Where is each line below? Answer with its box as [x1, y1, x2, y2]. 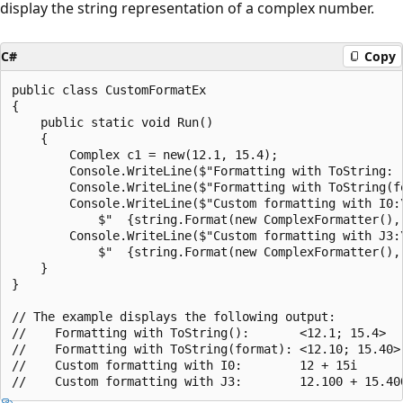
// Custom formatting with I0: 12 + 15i [12, 357, 357, 372]
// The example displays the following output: [12, 309, 336, 324]
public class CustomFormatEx [12, 82, 206, 97]
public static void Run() [12, 114, 213, 130]
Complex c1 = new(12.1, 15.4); [12, 147, 278, 162]
